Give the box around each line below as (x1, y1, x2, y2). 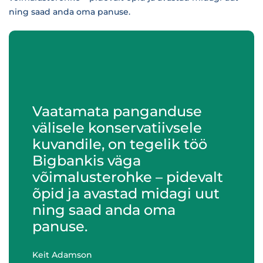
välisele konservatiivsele (32, 119, 202, 136)
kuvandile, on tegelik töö (32, 136, 207, 153)
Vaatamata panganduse (32, 103, 202, 120)
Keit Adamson (32, 249, 92, 260)
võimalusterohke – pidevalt (32, 168, 223, 186)
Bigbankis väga (32, 152, 141, 169)
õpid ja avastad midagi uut (32, 185, 220, 202)
